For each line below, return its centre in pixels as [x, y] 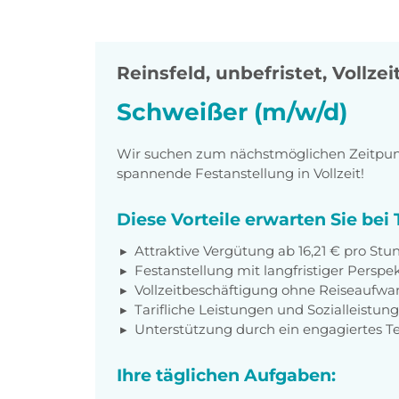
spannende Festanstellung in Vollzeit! [240, 173]
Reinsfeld [161, 73]
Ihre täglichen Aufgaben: [226, 375]
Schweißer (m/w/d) [232, 112]
